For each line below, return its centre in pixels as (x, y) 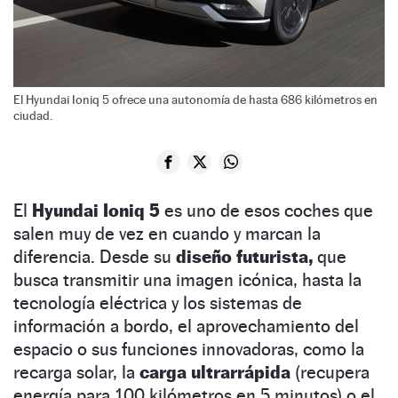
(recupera (330, 372)
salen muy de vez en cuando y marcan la (167, 233)
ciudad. (33, 115)
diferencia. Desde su (95, 256)
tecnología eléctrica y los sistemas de (158, 302)
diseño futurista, (244, 256)
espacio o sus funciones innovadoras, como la (189, 349)
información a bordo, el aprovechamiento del (186, 326)
